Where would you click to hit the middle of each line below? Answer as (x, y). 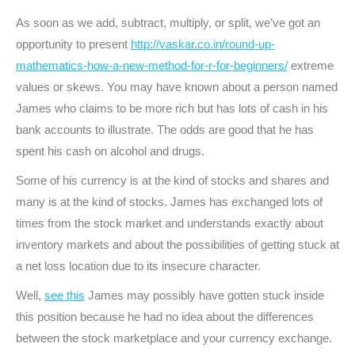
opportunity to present (73, 44)
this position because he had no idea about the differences (165, 317)
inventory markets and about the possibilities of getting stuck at (177, 244)
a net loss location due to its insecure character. (138, 266)
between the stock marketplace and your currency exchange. (174, 338)
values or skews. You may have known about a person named (177, 87)
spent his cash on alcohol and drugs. (110, 151)
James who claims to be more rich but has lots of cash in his (172, 108)
